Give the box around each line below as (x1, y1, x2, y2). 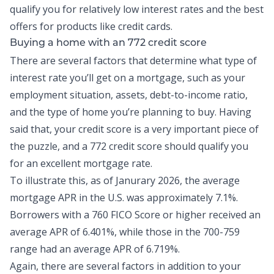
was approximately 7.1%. (124, 191, 238, 204)
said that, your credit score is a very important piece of (10, 122, 259, 136)
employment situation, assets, (10, 88, 150, 102)
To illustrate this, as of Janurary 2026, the (10, 174, 200, 187)
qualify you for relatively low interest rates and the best (10, 2, 264, 16)
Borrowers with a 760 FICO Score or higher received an (10, 208, 261, 221)
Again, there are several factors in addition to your (10, 259, 241, 273)
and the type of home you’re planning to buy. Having (10, 105, 251, 119)
